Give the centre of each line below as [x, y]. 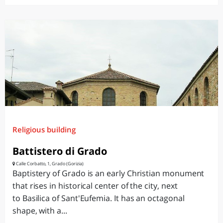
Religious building [44, 129]
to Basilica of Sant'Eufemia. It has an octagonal [99, 198]
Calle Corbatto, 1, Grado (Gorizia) [49, 164]
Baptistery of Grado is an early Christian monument [109, 173]
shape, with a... [40, 211]
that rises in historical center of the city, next [95, 186]
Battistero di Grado [60, 151]
